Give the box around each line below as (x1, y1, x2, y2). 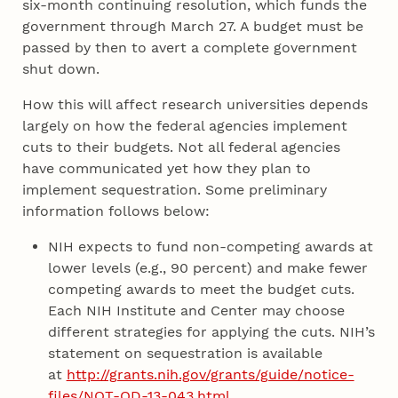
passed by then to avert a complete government (22, 38, 358, 56)
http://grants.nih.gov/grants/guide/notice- (66, 365, 354, 383)
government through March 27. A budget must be (22, 17, 364, 35)
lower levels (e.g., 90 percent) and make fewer (47, 259, 368, 276)
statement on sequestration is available (47, 344, 322, 362)
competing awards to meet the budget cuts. (47, 280, 354, 298)
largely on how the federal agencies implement (22, 116, 348, 134)
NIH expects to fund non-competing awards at (47, 237, 373, 255)
